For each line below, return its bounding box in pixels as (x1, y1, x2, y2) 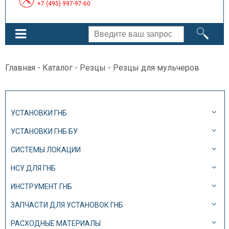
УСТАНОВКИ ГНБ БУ (11, 127, 78, 135)
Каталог (42, 63, 73, 73)
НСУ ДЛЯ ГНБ (11, 164, 56, 172)
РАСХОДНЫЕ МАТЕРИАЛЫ (11, 219, 101, 227)
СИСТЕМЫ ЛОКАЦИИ (11, 146, 81, 154)
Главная (5, 63, 35, 73)
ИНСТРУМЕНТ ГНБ (11, 182, 72, 191)
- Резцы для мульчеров (106, 63, 199, 73)
